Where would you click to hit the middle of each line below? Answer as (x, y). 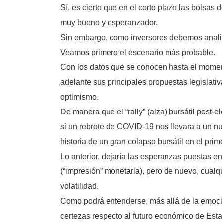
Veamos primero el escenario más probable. (138, 52)
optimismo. (80, 97)
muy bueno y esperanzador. (109, 23)
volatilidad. (80, 186)
